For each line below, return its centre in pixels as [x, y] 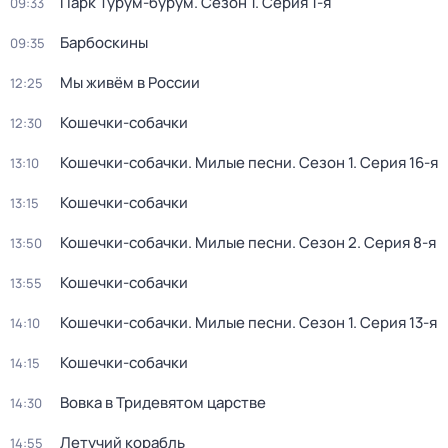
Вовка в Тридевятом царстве [163, 402]
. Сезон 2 [324, 242]
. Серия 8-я [396, 242]
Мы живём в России [130, 82]
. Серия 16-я [395, 162]
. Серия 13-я [395, 322]
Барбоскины [104, 42]
